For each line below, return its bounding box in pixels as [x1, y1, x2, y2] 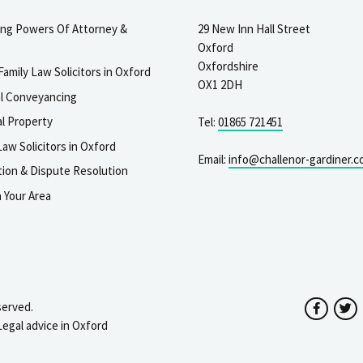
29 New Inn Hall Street [198, 20, 310, 36]
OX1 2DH [198, 76, 242, 92]
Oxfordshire [198, 58, 258, 74]
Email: [198, 151, 228, 167]
